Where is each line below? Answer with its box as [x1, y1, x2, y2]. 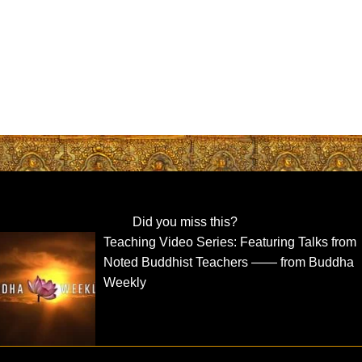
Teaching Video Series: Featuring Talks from [103, 234, 357, 249]
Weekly [103, 275, 147, 289]
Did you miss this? [132, 214, 238, 229]
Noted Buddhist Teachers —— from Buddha [103, 255, 355, 269]
